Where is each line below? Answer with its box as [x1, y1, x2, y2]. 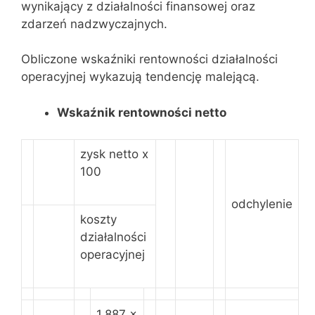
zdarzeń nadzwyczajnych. [21, 16, 167, 31]
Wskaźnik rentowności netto [57, 105, 226, 120]
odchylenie [231, 197, 292, 211]
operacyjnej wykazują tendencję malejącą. [21, 70, 259, 84]
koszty [80, 212, 117, 226]
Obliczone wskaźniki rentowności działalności [21, 52, 278, 66]
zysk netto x [80, 147, 148, 161]
